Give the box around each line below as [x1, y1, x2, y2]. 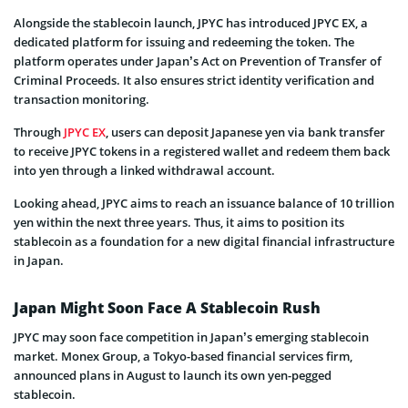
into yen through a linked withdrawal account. [14, 162, 275, 179]
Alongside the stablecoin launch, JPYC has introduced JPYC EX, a [14, 15, 368, 32]
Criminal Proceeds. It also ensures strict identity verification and [14, 72, 374, 89]
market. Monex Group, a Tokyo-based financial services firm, [14, 348, 352, 365]
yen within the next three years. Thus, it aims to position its [14, 214, 344, 231]
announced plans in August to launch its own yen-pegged [14, 367, 331, 384]
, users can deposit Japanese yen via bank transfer [106, 124, 385, 141]
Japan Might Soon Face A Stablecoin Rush [14, 298, 321, 319]
